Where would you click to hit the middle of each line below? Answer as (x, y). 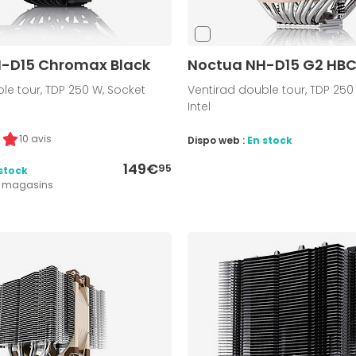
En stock (269, 141)
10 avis (36, 139)
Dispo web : (217, 141)
